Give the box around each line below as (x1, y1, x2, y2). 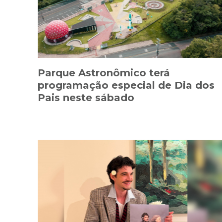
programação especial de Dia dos (38, 79, 215, 92)
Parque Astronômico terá (38, 67, 170, 79)
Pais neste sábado (38, 92, 134, 104)
